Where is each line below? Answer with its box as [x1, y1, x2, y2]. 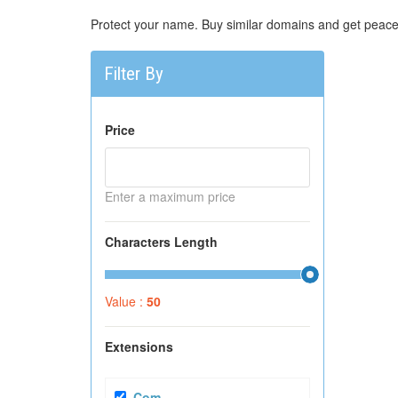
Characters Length [105, 233, 218, 251]
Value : [105, 292, 147, 310]
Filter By [104, 63, 163, 84]
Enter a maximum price [105, 187, 235, 205]
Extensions [105, 338, 173, 355]
